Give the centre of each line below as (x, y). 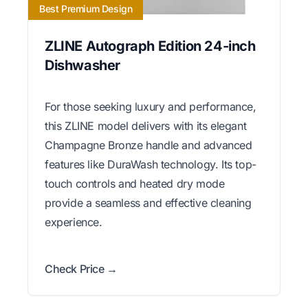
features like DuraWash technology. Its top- (151, 164)
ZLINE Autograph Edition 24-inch (150, 46)
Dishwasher (82, 65)
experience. (74, 222)
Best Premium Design (86, 8)
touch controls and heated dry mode (135, 183)
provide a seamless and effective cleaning (148, 202)
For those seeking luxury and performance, (151, 106)
